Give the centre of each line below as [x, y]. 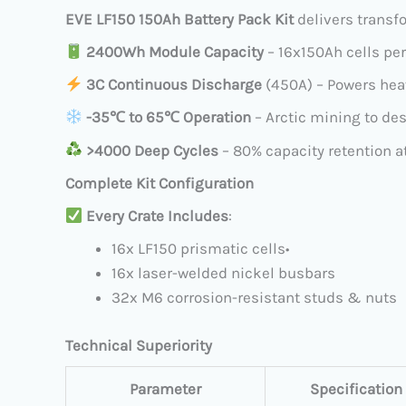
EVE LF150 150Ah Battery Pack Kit [179, 19]
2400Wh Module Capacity [175, 52]
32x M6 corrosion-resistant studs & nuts [254, 298]
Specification [356, 388]
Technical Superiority [139, 345]
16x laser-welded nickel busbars [223, 273]
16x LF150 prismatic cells [198, 249]
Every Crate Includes [158, 215]
